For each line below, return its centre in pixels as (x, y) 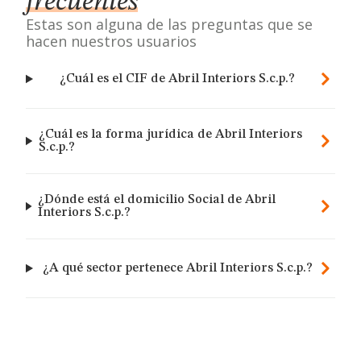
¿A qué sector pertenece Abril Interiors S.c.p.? (177, 268)
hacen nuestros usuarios (111, 41)
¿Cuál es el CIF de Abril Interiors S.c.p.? (178, 79)
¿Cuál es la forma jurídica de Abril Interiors (171, 135)
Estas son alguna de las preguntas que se (169, 24)
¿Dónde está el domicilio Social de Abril (157, 200)
